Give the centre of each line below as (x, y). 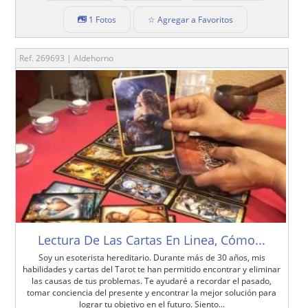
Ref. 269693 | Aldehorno (67, 58)
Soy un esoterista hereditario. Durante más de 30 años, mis (152, 257)
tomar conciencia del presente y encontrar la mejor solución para (152, 292)
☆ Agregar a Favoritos (190, 20)
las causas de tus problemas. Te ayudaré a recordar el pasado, (152, 280)
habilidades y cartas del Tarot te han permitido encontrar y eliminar (152, 269)
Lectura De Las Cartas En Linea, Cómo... (152, 240)
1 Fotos (102, 20)
